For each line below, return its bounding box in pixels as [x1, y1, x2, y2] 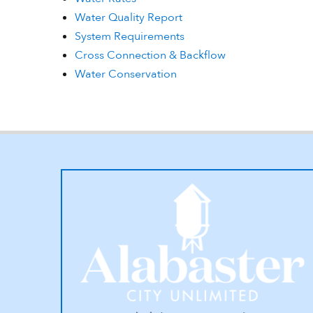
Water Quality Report [75, 10, 182, 25]
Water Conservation [75, 66, 177, 82]
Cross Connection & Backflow [75, 48, 226, 63]
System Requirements [75, 29, 184, 44]
